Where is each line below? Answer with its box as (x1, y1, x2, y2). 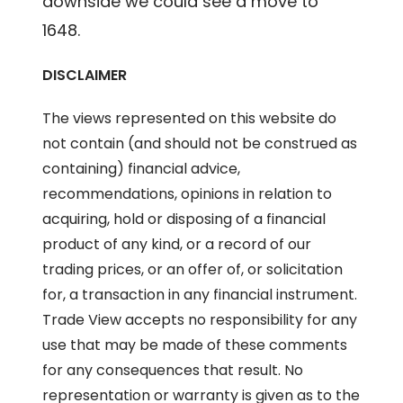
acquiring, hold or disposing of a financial (42, 209, 327, 230)
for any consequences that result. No (42, 360, 304, 381)
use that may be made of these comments (42, 335, 348, 356)
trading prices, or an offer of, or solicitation (42, 259, 344, 281)
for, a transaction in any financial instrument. (42, 284, 358, 306)
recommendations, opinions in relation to (42, 184, 333, 205)
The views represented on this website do (42, 108, 337, 130)
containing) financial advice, (42, 158, 241, 180)
